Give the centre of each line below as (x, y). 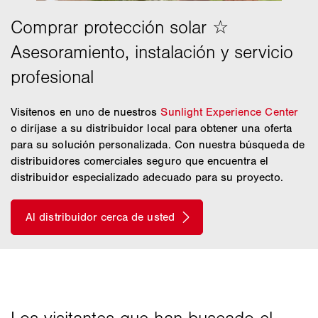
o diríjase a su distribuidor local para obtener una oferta (151, 128)
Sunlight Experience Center (229, 111)
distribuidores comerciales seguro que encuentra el (140, 160)
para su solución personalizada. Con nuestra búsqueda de (158, 144)
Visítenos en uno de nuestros (86, 111)
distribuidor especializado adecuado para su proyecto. (147, 177)
